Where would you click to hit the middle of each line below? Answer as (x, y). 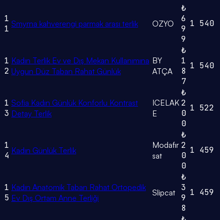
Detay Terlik (31, 114)
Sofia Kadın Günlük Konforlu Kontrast (75, 103)
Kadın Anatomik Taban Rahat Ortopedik (79, 187)
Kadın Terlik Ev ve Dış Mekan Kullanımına (80, 61)
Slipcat (164, 193)
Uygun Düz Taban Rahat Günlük (66, 71)
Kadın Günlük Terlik (44, 151)
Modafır (165, 145)
